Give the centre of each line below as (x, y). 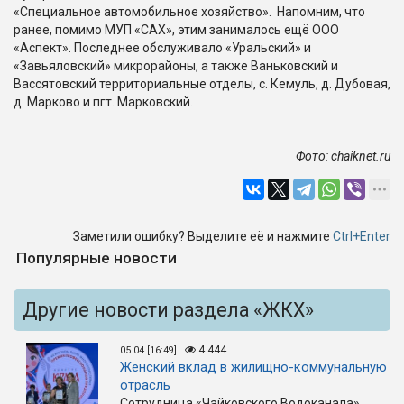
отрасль (145, 385)
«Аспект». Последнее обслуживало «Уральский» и (162, 48)
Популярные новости (96, 258)
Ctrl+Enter (362, 236)
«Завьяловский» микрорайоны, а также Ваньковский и (176, 66)
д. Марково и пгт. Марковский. (103, 102)
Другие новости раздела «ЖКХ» (168, 310)
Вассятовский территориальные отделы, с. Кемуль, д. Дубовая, (202, 84)
